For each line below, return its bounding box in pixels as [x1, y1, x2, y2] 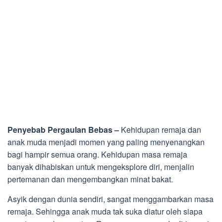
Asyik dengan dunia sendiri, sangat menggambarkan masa [7, 193, 214, 205]
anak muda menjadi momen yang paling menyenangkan [7, 136, 205, 148]
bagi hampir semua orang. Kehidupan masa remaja [7, 148, 187, 160]
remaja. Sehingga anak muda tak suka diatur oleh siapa [7, 205, 203, 217]
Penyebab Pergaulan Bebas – [7, 123, 121, 135]
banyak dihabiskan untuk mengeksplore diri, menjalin [7, 161, 194, 172]
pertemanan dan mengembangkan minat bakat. [7, 173, 173, 185]
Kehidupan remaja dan [121, 123, 201, 135]
